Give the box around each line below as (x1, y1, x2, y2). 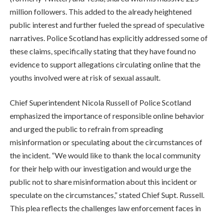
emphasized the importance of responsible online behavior (10, 111, 204, 121)
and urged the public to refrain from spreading (10, 124, 163, 134)
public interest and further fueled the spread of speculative (10, 20, 204, 29)
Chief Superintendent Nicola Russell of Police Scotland (10, 98, 191, 108)
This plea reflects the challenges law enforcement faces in (10, 203, 201, 213)
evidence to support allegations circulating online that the (10, 59, 200, 69)
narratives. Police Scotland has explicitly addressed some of (10, 33, 208, 43)
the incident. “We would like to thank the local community (10, 151, 200, 160)
